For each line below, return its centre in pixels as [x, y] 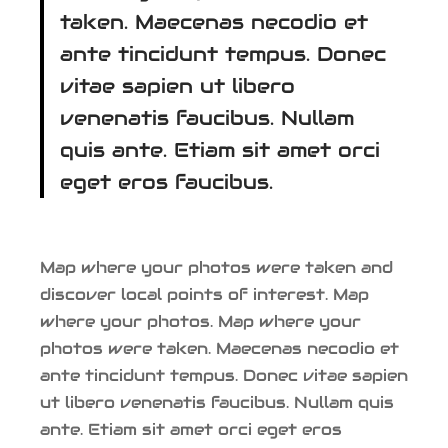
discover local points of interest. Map [204, 294]
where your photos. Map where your [200, 321]
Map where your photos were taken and [216, 267]
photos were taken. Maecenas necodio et [219, 348]
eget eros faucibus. [166, 181]
